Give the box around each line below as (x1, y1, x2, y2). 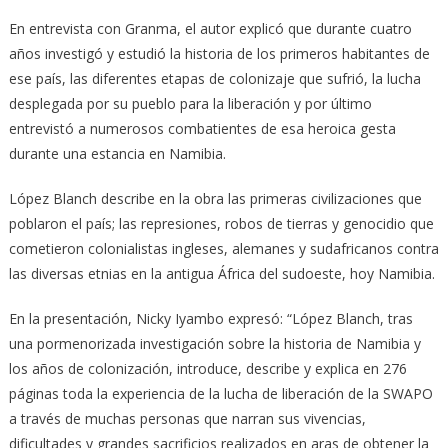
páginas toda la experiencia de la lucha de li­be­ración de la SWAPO (8, 384, 433, 404)
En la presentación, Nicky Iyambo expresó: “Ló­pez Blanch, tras (8, 309, 413, 329)
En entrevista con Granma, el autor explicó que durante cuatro (8, 19, 412, 39)
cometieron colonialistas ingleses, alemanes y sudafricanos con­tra (8, 239, 439, 259)
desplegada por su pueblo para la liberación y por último (8, 94, 372, 114)
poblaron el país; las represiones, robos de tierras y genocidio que (8, 214, 434, 234)
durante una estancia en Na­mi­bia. (8, 144, 226, 164)
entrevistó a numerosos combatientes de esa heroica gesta (8, 119, 396, 139)
